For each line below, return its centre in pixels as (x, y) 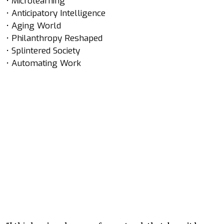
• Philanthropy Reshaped (54, 38)
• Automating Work (43, 63)
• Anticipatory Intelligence (56, 13)
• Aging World (33, 26)
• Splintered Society (43, 51)
